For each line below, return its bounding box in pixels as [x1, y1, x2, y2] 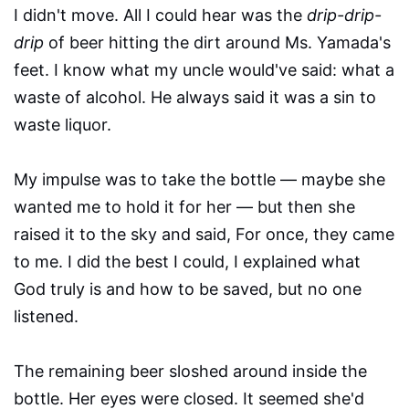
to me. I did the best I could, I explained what [14, 252, 361, 272]
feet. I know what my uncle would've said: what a [14, 60, 394, 80]
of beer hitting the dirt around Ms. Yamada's [44, 33, 391, 53]
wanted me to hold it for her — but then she [14, 197, 355, 217]
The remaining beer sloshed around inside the [14, 362, 367, 382]
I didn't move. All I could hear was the [14, 5, 307, 26]
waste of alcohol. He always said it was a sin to [14, 88, 376, 108]
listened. [14, 307, 79, 327]
